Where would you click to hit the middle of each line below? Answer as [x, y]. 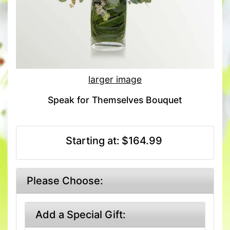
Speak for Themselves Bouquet [115, 100]
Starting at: [93, 141]
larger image [115, 80]
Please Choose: [65, 181]
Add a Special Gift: [81, 215]
